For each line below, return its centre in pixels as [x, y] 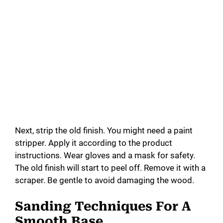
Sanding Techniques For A [103, 207]
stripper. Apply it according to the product [94, 143]
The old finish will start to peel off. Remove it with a [110, 167]
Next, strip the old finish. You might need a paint [104, 130]
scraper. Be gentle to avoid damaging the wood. [105, 180]
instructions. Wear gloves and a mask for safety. [105, 155]
